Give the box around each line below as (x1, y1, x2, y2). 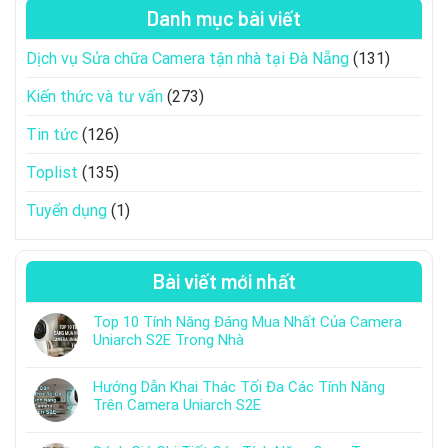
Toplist (26, 162, 78, 182)
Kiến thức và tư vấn (26, 86, 163, 106)
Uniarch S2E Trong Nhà (93, 330, 244, 349)
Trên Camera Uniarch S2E (93, 395, 261, 414)
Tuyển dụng (26, 200, 107, 220)
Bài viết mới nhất (152, 268, 296, 293)
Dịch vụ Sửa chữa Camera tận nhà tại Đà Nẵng (26, 48, 349, 68)
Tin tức (26, 124, 78, 144)
